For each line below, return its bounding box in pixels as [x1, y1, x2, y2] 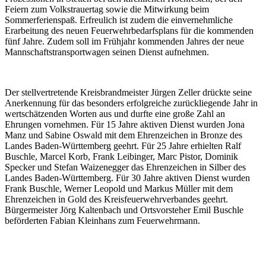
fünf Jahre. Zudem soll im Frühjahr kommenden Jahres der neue [5, 36, 244, 47]
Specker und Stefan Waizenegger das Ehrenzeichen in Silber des [5, 162, 246, 173]
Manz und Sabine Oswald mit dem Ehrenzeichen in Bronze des [5, 130, 242, 141]
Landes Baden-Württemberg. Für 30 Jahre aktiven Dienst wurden [5, 173, 250, 183]
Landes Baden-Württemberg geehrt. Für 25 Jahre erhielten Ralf [5, 141, 241, 151]
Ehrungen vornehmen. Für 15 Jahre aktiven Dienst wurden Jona [5, 119, 245, 130]
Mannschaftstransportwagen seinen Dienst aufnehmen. [5, 47, 209, 58]
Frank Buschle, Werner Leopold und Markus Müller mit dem [5, 183, 233, 194]
